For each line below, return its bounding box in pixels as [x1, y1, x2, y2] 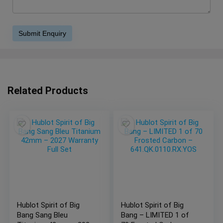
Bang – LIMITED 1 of [121, 211, 190, 220]
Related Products [7, 85, 88, 97]
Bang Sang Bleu [17, 211, 68, 220]
